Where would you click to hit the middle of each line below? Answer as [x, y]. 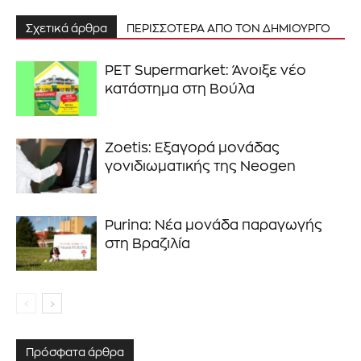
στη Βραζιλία [147, 243]
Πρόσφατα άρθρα [75, 352]
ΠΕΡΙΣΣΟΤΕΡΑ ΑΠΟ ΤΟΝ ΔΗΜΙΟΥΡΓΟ [228, 28]
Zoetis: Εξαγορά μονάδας [192, 147]
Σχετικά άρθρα [66, 28]
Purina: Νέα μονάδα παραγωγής [214, 225]
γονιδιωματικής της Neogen [200, 166]
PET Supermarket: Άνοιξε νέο [205, 70]
